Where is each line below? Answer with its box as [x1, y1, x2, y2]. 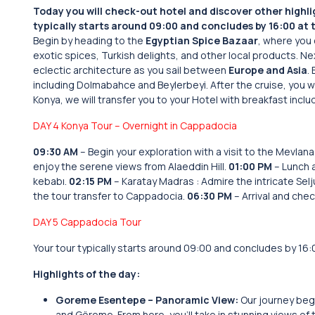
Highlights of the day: [33, 267, 140, 281]
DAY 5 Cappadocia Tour [33, 215, 141, 229]
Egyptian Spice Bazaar [146, 34, 258, 47]
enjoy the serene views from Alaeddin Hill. [33, 160, 229, 173]
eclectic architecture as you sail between [33, 63, 229, 77]
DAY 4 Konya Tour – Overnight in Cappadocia [33, 119, 237, 132]
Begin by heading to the [33, 34, 146, 47]
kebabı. [33, 174, 69, 188]
